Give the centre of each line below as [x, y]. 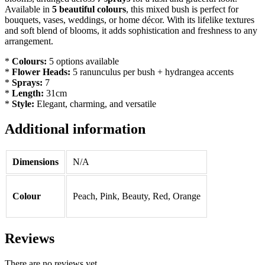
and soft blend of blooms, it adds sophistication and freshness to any [131, 31]
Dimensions [35, 162]
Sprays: [27, 83]
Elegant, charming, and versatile [95, 104]
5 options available [83, 62]
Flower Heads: [41, 72]
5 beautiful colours [89, 9]
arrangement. [29, 41]
